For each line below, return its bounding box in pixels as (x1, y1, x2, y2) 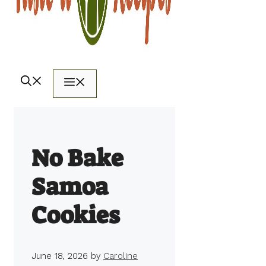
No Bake (31, 143, 123, 175)
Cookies (31, 200, 119, 232)
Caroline (103, 251, 138, 262)
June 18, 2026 (31, 251, 88, 262)
